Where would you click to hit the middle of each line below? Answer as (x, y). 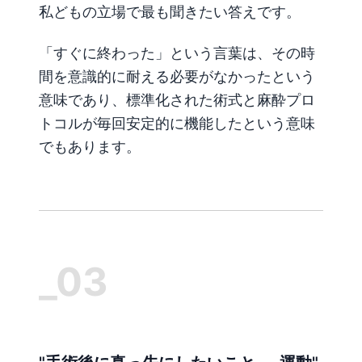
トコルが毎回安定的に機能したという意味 (177, 123)
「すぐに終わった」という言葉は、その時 (177, 53)
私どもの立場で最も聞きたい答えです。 (170, 11)
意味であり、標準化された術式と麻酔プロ (177, 100)
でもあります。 (90, 147)
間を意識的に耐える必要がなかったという (177, 76)
